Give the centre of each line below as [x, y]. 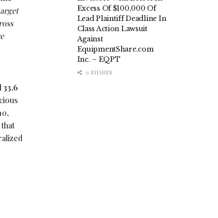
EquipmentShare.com [115, 49]
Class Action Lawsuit [112, 29]
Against [90, 39]
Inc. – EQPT [99, 60]
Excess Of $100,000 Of [117, 9]
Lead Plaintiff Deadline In [122, 19]
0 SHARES [98, 73]
